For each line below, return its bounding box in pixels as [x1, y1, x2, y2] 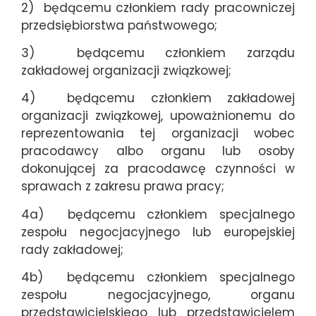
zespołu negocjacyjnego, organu [21, 286, 295, 304]
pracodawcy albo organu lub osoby [21, 142, 295, 160]
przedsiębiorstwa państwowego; [21, 16, 217, 34]
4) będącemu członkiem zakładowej [21, 90, 295, 107]
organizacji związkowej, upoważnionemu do [21, 107, 295, 125]
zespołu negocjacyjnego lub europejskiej [21, 223, 295, 241]
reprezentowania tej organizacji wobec [21, 125, 295, 142]
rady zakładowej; [21, 241, 123, 258]
